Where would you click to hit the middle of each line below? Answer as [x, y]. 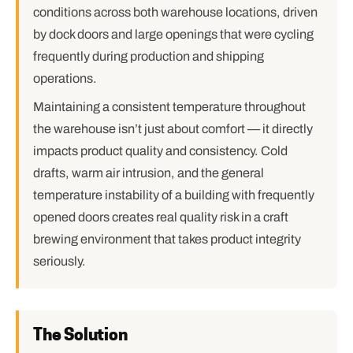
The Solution [80, 334]
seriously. [59, 261]
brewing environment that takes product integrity [167, 239]
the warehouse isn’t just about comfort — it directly [173, 129]
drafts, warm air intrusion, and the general [149, 173]
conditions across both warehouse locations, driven [175, 12]
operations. [65, 78]
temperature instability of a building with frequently [174, 195]
